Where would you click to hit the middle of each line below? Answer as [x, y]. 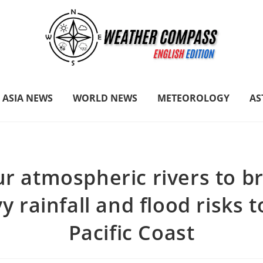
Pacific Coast [131, 232]
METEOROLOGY [194, 98]
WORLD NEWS [105, 98]
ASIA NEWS [28, 98]
